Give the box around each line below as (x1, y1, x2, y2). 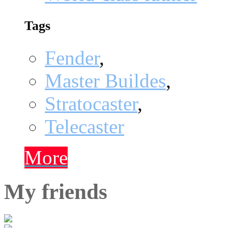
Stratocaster (45, 92, 137, 115)
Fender (45, 46, 99, 69)
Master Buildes (45, 69, 166, 92)
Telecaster (45, 115, 124, 137)
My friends (4, 179, 107, 204)
